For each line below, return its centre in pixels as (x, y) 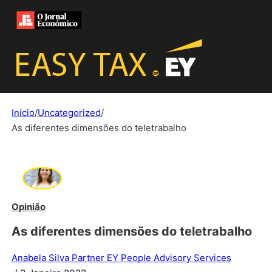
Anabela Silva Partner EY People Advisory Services (122, 258)
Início (23, 113)
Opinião (29, 206)
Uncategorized (70, 113)
